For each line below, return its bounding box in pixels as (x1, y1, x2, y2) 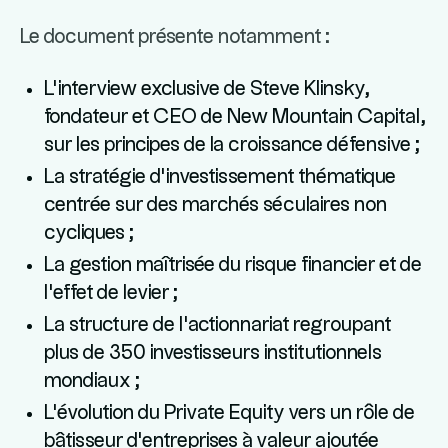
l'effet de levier (44, 283, 169, 303)
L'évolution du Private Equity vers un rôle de (44, 403, 415, 423)
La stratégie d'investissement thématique (44, 167, 396, 187)
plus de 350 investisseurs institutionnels (44, 343, 382, 363)
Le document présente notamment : (20, 27, 330, 47)
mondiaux (44, 371, 131, 391)
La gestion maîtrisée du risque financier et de (44, 255, 422, 275)
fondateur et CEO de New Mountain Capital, (44, 107, 426, 127)
